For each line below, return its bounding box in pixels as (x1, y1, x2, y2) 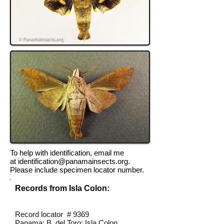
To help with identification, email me (10, 148, 124, 157)
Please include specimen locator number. (10, 165, 144, 174)
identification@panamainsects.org (18, 157, 128, 165)
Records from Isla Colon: (15, 184, 109, 192)
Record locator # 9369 (15, 210, 89, 218)
